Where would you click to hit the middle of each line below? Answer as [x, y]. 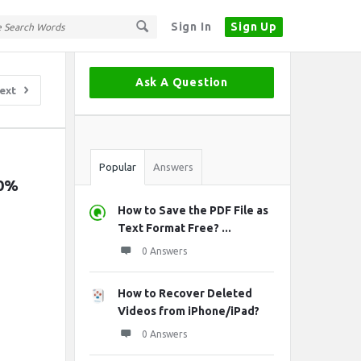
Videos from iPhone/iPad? [189, 311]
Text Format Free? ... [174, 228]
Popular [118, 167]
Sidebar [98, 66]
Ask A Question [182, 82]
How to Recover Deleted [185, 293]
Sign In [191, 27]
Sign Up [254, 27]
